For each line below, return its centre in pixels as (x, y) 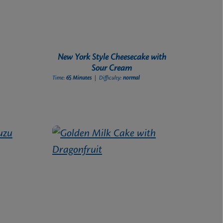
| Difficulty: (111, 78)
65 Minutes (80, 78)
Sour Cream (112, 68)
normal (132, 78)
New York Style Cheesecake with (112, 57)
